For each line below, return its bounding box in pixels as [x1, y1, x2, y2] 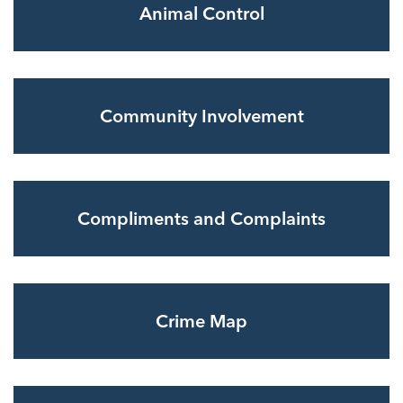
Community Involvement [99, 104, 304, 127]
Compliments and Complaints [77, 207, 326, 229]
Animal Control [139, 2, 264, 24]
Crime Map [156, 309, 247, 332]
